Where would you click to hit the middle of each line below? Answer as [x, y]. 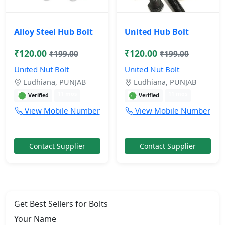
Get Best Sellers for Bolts [61, 204]
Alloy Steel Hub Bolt [53, 32]
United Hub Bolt [157, 32]
